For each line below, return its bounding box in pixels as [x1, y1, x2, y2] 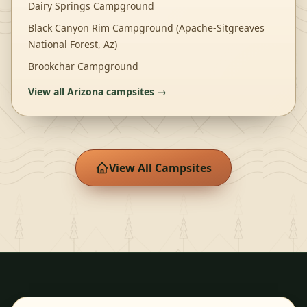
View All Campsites [109, 160, 212, 175]
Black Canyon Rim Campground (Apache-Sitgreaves [28, 21, 265, 34]
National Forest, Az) [28, 38, 117, 51]
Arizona [67, 85, 103, 98]
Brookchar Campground [28, 60, 138, 73]
